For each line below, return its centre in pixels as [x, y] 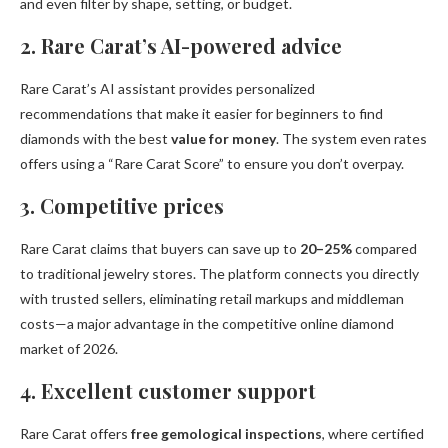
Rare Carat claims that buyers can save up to [160, 249]
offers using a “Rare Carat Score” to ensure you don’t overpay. [212, 164]
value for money [223, 139]
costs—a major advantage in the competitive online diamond [207, 324]
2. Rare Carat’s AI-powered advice [181, 46]
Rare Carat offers [75, 434]
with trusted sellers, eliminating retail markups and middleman [212, 299]
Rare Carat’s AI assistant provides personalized [167, 89]
